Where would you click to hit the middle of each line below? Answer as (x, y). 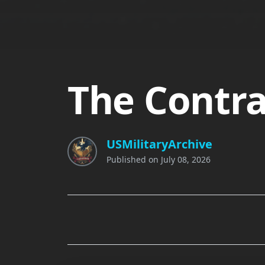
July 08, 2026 (186, 159)
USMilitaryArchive (159, 144)
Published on (134, 159)
